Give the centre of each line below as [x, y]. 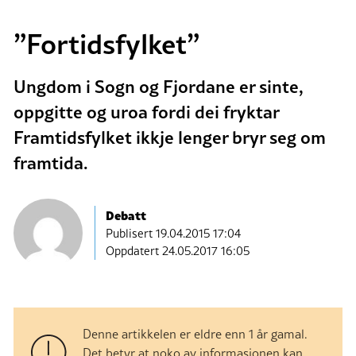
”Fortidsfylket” [106, 43]
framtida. [51, 162]
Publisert [131, 234]
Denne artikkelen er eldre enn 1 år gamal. [195, 333]
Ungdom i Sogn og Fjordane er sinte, [159, 85]
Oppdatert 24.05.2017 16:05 [178, 251]
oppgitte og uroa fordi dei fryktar [146, 111]
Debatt [126, 215]
